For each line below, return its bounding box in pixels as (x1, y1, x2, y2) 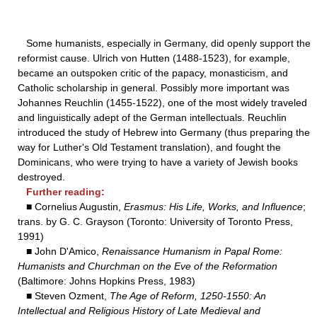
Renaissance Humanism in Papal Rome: (102, 246, 282, 257)
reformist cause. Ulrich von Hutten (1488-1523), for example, (18, 52, 290, 64)
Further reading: (26, 186, 105, 197)
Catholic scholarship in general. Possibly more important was (18, 82, 289, 93)
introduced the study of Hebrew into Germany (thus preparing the (18, 127, 310, 138)
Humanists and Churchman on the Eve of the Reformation (18, 260, 277, 272)
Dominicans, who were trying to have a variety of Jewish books (18, 156, 298, 168)
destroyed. (18, 171, 65, 183)
